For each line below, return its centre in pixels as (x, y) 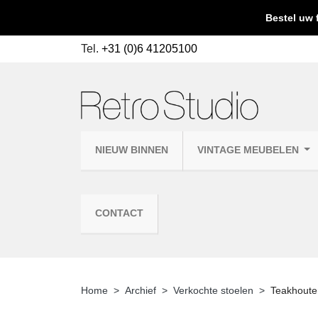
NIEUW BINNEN (132, 150)
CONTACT (119, 213)
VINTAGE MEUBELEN (250, 150)
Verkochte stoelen (213, 290)
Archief (141, 290)
